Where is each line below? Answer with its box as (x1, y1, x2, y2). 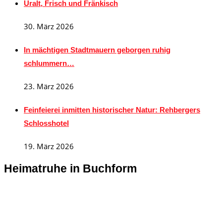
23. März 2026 (24, 81, 74, 92)
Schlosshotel (24, 119, 69, 128)
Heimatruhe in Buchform (4, 162, 137, 175)
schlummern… (24, 59, 74, 68)
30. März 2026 (24, 21, 74, 32)
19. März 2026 (24, 141, 74, 152)
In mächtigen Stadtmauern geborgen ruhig (24, 46, 170, 55)
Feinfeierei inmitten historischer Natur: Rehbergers (24, 106, 200, 114)
